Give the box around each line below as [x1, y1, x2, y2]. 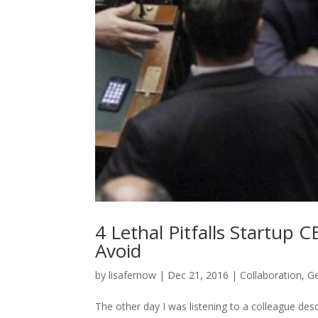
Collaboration [240, 268, 302, 282]
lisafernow [109, 268, 157, 282]
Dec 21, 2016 [168, 268, 229, 282]
